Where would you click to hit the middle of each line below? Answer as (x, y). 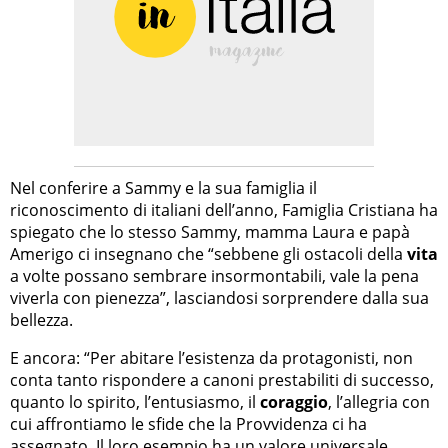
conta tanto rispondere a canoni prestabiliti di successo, (222, 379)
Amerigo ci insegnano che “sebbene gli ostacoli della (208, 253)
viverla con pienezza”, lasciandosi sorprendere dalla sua (219, 297)
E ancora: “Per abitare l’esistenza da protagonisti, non (211, 357)
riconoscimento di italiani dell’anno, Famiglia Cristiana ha (224, 209)
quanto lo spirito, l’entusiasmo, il (135, 401)
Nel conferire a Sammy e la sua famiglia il (163, 187)
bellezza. (41, 319)
